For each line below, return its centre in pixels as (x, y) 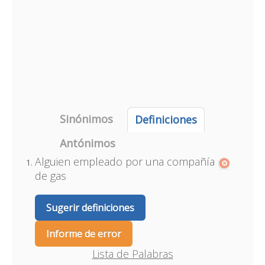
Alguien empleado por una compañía (125, 161)
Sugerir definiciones (90, 208)
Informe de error (83, 234)
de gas (50, 176)
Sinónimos (86, 119)
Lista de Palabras (132, 254)
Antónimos (87, 143)
